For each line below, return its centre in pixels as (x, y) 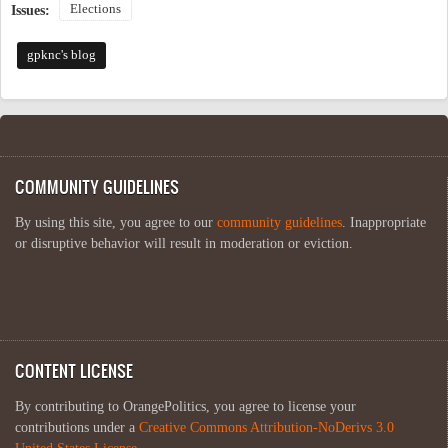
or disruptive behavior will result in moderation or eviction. (184, 243)
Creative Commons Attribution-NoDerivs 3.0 (266, 427)
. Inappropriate (384, 222)
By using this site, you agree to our (116, 222)
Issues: (32, 10)
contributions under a (77, 427)
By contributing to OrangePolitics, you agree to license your (185, 406)
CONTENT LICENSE (74, 370)
